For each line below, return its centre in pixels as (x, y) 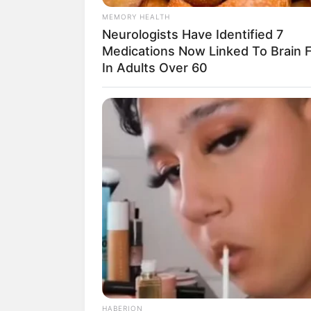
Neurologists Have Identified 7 (193, 34)
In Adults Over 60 (155, 67)
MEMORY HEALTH (136, 16)
